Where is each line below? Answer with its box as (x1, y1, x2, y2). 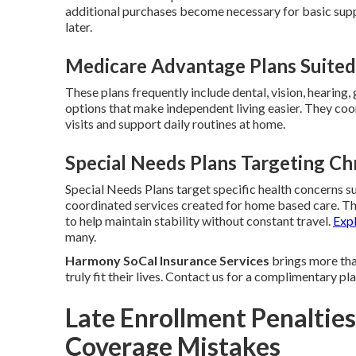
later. (65, 19, 92, 34)
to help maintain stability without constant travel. (65, 213, 333, 228)
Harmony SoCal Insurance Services (65, 253, 269, 268)
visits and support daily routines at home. (65, 116, 285, 131)
